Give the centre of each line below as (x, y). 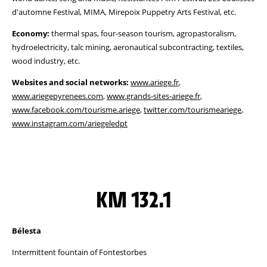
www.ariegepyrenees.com (58, 96)
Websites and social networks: (70, 82)
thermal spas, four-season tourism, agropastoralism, (143, 33)
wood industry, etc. (46, 61)
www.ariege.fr (155, 82)
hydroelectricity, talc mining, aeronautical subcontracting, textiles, (128, 47)
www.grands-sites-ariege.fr (153, 96)
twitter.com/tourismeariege (193, 110)
